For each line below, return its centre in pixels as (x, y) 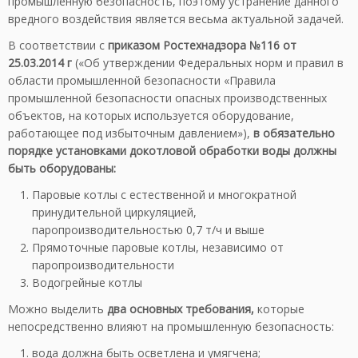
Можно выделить (58, 309)
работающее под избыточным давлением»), (131, 133)
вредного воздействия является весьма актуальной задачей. (176, 19)
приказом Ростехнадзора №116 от (202, 45)
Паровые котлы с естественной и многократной (164, 195)
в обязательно (294, 133)
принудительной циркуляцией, (114, 212)
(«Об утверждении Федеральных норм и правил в (208, 63)
